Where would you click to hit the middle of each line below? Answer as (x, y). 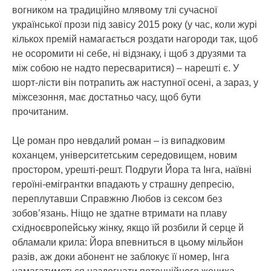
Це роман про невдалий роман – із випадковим (119, 141)
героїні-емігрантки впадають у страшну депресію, (123, 184)
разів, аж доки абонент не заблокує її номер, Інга (121, 257)
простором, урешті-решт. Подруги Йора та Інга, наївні (132, 170)
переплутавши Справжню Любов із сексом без (117, 199)
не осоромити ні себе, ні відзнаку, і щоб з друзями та (129, 54)
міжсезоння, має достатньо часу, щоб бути (106, 97)
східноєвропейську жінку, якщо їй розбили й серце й (128, 228)
